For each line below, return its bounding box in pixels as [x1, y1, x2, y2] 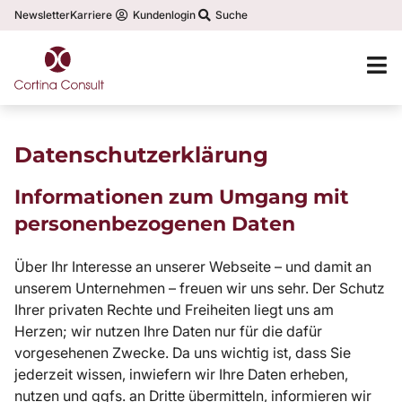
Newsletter [14, 8, 70, 22]
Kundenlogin [132, 8, 196, 22]
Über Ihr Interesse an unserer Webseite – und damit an [14, 257, 371, 275]
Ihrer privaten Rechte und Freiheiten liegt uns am [14, 300, 334, 319]
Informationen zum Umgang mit [14, 184, 349, 209]
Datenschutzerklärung [14, 141, 268, 168]
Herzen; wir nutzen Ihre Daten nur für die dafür [14, 321, 322, 340]
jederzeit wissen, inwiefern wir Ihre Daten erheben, [14, 364, 348, 383]
